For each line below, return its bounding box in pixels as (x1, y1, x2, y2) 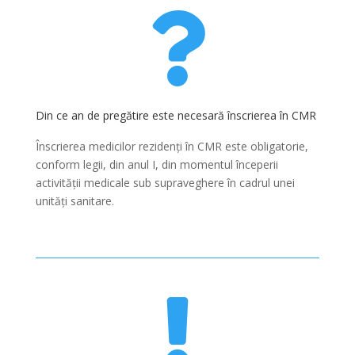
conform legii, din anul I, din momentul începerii (35, 157, 278, 172)
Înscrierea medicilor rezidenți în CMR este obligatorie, (35, 139, 308, 154)
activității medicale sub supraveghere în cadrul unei (35, 175, 295, 190)
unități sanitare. (35, 193, 114, 208)
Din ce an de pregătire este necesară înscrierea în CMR (35, 108, 316, 123)
